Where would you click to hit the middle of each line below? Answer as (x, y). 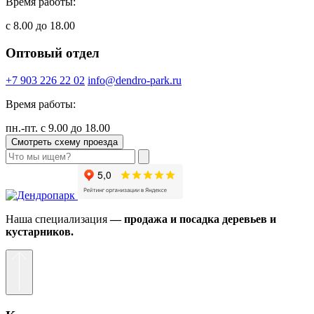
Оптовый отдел (53, 53)
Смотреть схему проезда (64, 142)
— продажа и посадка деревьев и (193, 219)
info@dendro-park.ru (135, 80)
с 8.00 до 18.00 (40, 26)
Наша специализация (58, 219)
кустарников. (40, 231)
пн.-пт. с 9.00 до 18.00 (58, 128)
